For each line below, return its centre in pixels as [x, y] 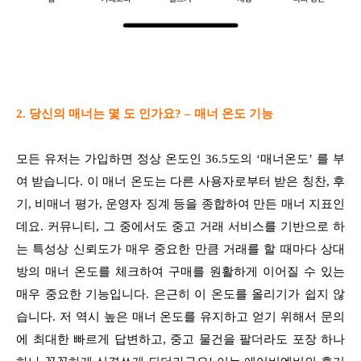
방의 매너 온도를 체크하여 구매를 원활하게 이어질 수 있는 [180, 271]
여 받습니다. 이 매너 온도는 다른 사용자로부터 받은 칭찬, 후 [180, 181]
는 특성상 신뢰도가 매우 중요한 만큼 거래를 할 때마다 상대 [180, 249]
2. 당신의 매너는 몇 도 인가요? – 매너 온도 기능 [145, 113]
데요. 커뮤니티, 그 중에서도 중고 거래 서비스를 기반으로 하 [180, 226]
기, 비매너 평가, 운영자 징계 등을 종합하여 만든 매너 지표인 [180, 203]
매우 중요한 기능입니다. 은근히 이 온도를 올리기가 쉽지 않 [180, 294]
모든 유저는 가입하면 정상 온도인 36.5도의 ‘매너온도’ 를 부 [180, 158]
